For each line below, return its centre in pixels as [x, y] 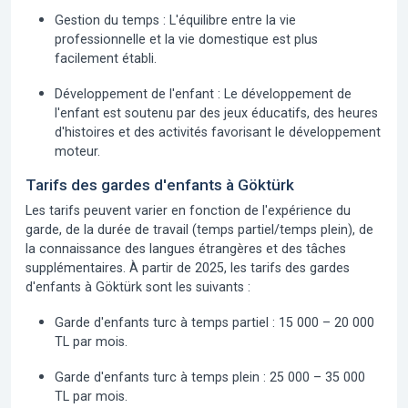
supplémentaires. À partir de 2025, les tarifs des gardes [188, 268]
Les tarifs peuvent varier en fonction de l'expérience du [188, 210]
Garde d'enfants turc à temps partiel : [165, 322]
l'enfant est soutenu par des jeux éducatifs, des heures [216, 113]
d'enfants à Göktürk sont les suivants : [138, 287]
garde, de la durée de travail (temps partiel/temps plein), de [199, 229]
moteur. [77, 151]
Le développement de [286, 94]
